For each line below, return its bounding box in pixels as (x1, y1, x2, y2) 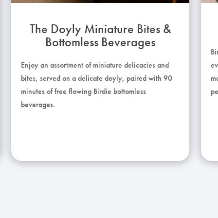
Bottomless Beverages (45, 33, 156, 50)
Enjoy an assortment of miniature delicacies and (21, 59, 169, 70)
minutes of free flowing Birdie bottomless (21, 86, 146, 96)
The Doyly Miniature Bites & (29, 20, 171, 37)
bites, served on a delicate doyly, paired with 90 (21, 73, 173, 83)
